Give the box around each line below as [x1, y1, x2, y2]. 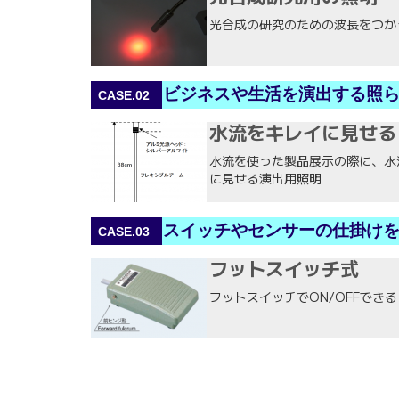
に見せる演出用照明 [209, 169, 322, 188]
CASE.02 [98, 88, 150, 103]
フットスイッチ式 [209, 255, 359, 282]
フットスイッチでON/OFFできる [209, 288, 397, 306]
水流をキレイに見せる [209, 118, 396, 146]
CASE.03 [98, 224, 150, 240]
